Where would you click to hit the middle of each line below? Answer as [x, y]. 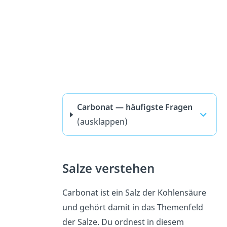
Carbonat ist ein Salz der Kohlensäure [134, 193]
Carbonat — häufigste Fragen [135, 107]
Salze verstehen [108, 168]
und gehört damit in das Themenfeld [133, 207]
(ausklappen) [102, 122]
